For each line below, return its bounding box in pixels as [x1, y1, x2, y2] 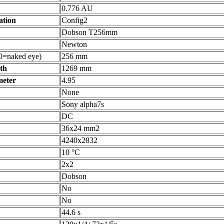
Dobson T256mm [61, 28, 117, 36]
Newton [61, 40, 87, 48]
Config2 [61, 16, 87, 24]
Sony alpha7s [61, 100, 104, 108]
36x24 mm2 [61, 124, 99, 132]
